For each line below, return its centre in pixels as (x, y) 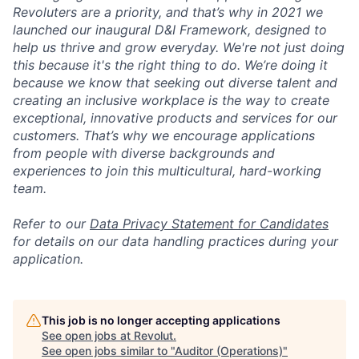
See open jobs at (88, 336)
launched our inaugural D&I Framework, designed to (170, 30)
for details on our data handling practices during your (175, 242)
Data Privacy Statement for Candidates (209, 224)
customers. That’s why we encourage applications (164, 136)
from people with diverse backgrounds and (144, 153)
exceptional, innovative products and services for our (175, 118)
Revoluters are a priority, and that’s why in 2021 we (168, 12)
